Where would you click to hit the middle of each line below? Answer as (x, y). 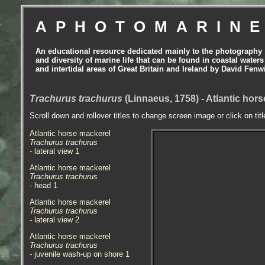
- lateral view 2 (54, 220)
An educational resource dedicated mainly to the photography (149, 51)
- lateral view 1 (54, 151)
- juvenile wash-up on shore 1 (80, 254)
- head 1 (43, 185)
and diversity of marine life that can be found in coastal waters (150, 60)
